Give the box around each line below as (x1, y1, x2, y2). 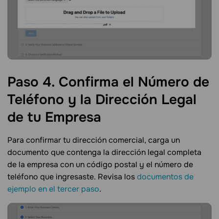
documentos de (137, 172, 194, 182)
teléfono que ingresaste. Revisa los (7, 172, 137, 182)
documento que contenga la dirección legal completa (7, 147, 201, 158)
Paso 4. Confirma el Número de (7, 73, 209, 91)
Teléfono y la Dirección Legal (7, 90, 197, 109)
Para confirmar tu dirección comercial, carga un (7, 135, 180, 146)
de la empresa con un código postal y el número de (7, 159, 193, 170)
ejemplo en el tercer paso (7, 184, 99, 195)
